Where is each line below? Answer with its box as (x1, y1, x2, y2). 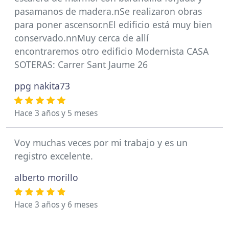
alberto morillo (14, 171, 78, 184)
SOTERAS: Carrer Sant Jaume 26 (14, 58, 148, 71)
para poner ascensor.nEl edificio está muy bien (14, 18, 212, 31)
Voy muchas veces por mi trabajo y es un (14, 136, 188, 149)
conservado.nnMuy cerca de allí (14, 32, 149, 44)
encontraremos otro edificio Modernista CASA (14, 45, 209, 57)
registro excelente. (14, 150, 93, 162)
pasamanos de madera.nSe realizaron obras (14, 5, 202, 17)
